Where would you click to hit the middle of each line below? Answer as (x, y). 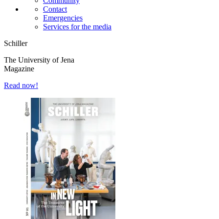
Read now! (21, 86)
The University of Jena (39, 60)
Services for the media (77, 27)
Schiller (16, 44)
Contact (55, 9)
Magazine (19, 69)
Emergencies (63, 18)
